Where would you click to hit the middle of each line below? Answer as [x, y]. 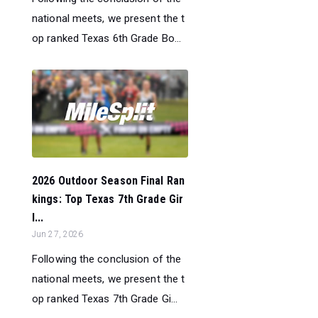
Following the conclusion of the [107, 259]
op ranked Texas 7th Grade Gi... [105, 298]
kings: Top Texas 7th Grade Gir [108, 199]
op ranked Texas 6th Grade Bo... [107, 38]
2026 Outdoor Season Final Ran [108, 180]
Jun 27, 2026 [58, 234]
